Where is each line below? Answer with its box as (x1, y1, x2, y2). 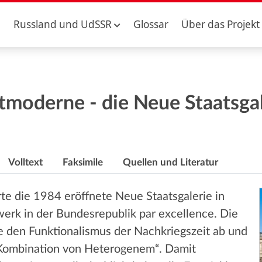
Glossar (133, 18, 168, 31)
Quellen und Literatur (122, 157, 218, 167)
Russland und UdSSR (13, 18, 112, 31)
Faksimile (62, 157, 103, 167)
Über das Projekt (181, 18, 260, 31)
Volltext (8, 157, 43, 167)
